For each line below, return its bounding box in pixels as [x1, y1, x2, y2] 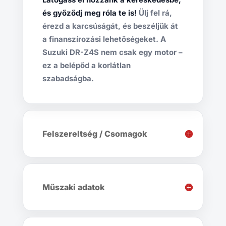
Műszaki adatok [42, 182, 104, 193]
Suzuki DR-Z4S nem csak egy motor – [42, 47, 183, 58]
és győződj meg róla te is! [42, 8, 137, 18]
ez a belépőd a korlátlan [42, 61, 131, 71]
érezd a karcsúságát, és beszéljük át [42, 21, 178, 31]
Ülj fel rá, [136, 8, 172, 18]
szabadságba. [42, 74, 94, 84]
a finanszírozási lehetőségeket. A [42, 34, 166, 44]
